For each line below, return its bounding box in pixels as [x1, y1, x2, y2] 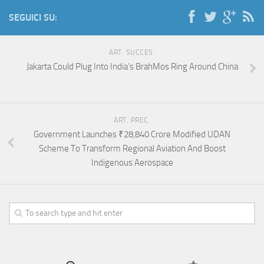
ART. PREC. [114, 116, 150, 125]
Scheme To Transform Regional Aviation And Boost [38, 143, 226, 154]
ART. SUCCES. [109, 48, 155, 57]
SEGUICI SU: [9, 12, 57, 24]
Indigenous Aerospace [91, 157, 173, 169]
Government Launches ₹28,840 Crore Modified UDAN [34, 129, 230, 140]
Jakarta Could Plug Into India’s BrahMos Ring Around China [26, 61, 238, 72]
